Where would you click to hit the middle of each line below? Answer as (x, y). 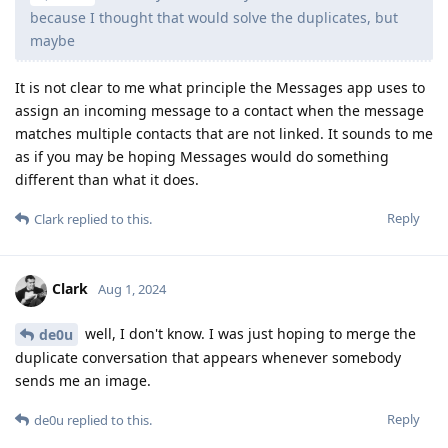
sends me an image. (83, 381)
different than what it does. (107, 179)
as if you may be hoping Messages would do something (202, 156)
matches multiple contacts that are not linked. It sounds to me (224, 133)
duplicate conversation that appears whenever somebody (208, 358)
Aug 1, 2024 (132, 289)
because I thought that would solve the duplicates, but (214, 17)
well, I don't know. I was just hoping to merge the (248, 333)
